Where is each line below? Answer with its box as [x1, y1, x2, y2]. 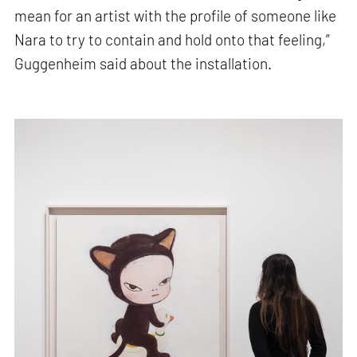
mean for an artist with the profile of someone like [14, 6, 337, 25]
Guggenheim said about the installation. [14, 53, 273, 73]
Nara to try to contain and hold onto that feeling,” [14, 29, 331, 49]
